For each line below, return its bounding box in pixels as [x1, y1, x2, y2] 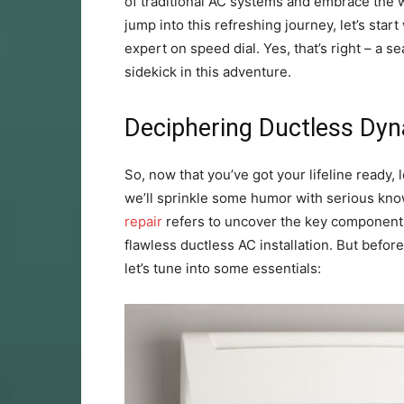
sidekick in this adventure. [124, 63, 291, 80]
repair [124, 213, 162, 230]
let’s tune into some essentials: [124, 260, 321, 277]
